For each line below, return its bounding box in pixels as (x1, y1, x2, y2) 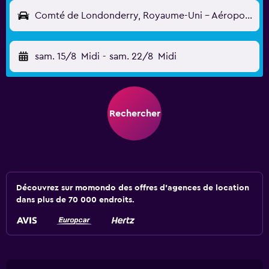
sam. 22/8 (109, 52, 153, 61)
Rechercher (109, 109, 160, 118)
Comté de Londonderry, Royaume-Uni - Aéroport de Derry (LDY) (245, 11, 252, 20)
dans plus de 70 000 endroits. (16, 196, 134, 204)
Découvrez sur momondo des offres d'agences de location (16, 184, 249, 192)
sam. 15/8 (35, 52, 76, 61)
